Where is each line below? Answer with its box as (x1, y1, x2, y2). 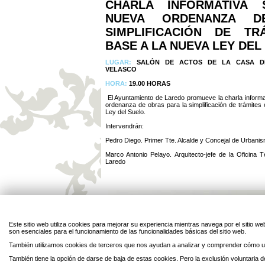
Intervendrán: (105, 122, 144, 130)
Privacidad (134, 250, 163, 257)
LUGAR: (105, 59, 137, 66)
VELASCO (105, 66, 137, 73)
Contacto (195, 250, 221, 257)
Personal (166, 250, 190, 257)
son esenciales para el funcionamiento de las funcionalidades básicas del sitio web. (9, 228, 246, 235)
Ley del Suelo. (105, 108, 146, 115)
